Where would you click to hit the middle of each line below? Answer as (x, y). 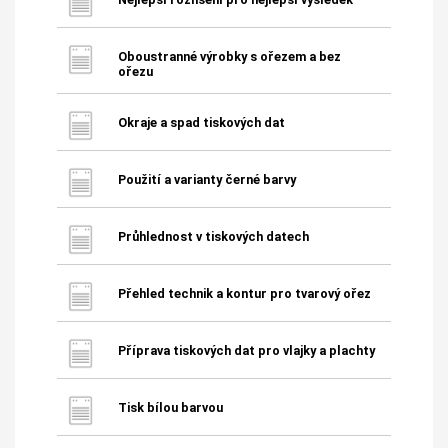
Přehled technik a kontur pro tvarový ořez (244, 293)
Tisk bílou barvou (170, 407)
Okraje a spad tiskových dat (201, 122)
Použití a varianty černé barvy (206, 179)
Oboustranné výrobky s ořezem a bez (229, 56)
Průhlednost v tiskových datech (213, 236)
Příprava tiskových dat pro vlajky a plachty (246, 350)
